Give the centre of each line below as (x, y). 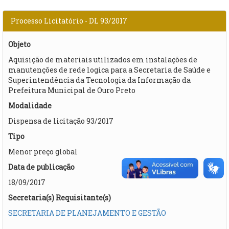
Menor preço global (43, 151)
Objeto (19, 44)
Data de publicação (41, 167)
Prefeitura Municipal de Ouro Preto (72, 90)
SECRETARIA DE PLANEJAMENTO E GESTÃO (87, 213)
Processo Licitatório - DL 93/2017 (69, 20)
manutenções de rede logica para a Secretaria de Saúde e (109, 70)
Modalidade (30, 105)
